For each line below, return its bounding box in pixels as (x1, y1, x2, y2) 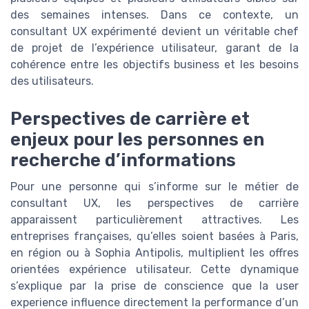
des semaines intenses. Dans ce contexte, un (10, 8, 299, 22)
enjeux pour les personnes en (10, 128, 264, 150)
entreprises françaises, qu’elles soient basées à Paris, (10, 229, 299, 243)
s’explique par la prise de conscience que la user (10, 279, 299, 292)
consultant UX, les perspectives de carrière (10, 196, 299, 210)
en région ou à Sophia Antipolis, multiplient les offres (10, 246, 299, 259)
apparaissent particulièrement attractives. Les (10, 212, 299, 226)
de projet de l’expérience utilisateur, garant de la (10, 41, 299, 55)
